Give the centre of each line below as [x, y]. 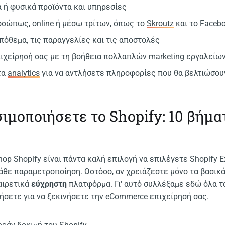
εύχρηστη [49, 184]
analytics [24, 73]
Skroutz [160, 23]
